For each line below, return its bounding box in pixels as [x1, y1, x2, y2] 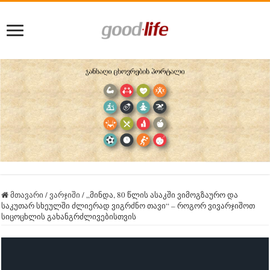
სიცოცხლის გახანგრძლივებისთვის [1, 210, 137, 222]
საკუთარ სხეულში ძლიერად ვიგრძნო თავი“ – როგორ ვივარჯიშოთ [1, 199, 256, 211]
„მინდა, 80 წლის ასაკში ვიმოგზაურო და [86, 189, 239, 200]
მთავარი [8, 189, 44, 200]
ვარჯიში [49, 189, 81, 200]
